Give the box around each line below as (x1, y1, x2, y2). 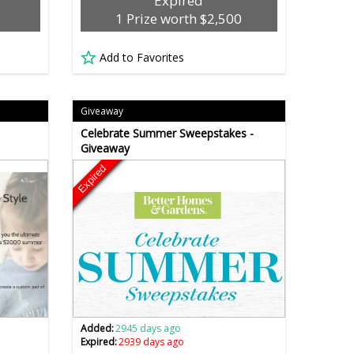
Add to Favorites (99, 50, 184, 66)
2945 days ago (115, 322, 182, 336)
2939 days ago (119, 335, 185, 349)
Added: (80, 322, 114, 336)
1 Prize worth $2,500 (115, 9, 243, 28)
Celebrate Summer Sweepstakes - (80, 126, 254, 141)
